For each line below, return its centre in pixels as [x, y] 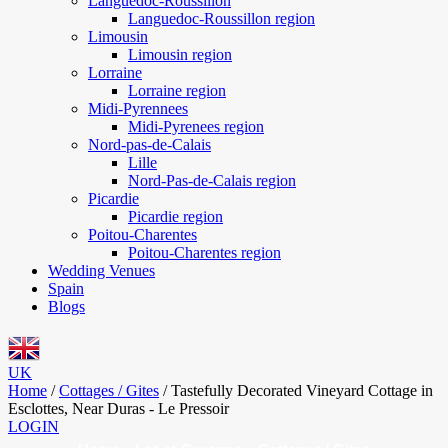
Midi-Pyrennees [138, 108]
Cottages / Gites [109, 390]
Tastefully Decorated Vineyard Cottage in [302, 390]
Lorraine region [177, 90]
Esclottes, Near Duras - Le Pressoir [118, 408]
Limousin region [180, 54]
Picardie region [175, 216]
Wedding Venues [101, 270]
